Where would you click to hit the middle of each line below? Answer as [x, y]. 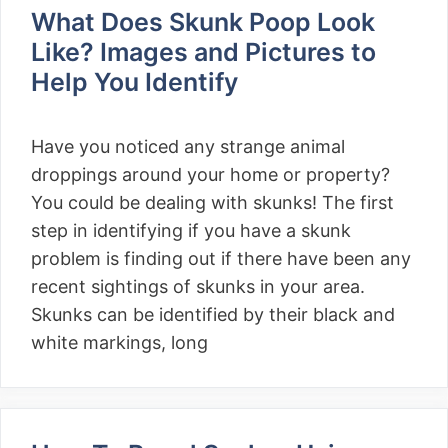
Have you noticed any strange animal [188, 146]
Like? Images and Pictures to [203, 52]
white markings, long [119, 342]
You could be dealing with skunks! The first [212, 202]
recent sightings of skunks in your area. [198, 286]
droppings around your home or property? [210, 174]
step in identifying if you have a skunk [191, 230]
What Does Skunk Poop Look [203, 22]
